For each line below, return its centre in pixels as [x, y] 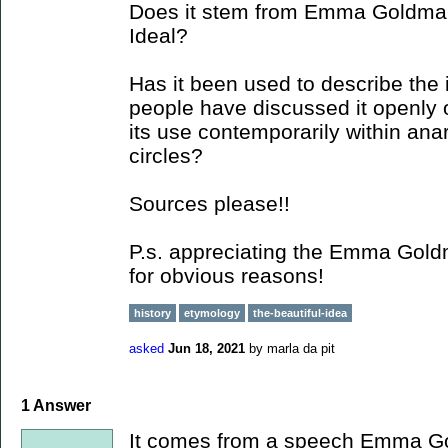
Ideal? [164, 35]
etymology [212, 313]
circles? [166, 155]
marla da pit [301, 348]
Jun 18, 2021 [206, 348]
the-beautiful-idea [300, 313]
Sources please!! [209, 203]
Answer [60, 406]
